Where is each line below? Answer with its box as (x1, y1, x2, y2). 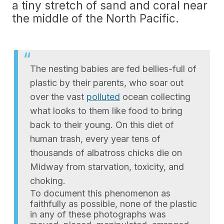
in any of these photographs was (30, 209, 166, 219)
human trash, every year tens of (30, 133, 160, 144)
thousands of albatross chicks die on (30, 147, 182, 158)
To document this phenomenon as (30, 188, 170, 198)
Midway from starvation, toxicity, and (30, 161, 184, 172)
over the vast (30, 91, 86, 102)
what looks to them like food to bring (30, 105, 182, 116)
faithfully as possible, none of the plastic (30, 198, 197, 209)
